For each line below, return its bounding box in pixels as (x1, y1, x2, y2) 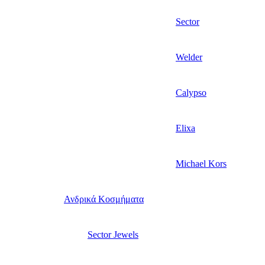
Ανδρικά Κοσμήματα (64, 194, 144, 205)
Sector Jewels (88, 230, 138, 240)
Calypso (176, 88, 206, 98)
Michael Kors (176, 159, 227, 169)
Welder (176, 52, 202, 63)
